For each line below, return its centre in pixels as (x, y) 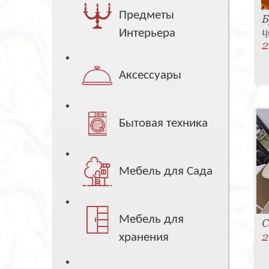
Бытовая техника (164, 124)
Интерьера (147, 34)
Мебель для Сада (166, 172)
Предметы (147, 16)
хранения (144, 238)
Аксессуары (150, 76)
